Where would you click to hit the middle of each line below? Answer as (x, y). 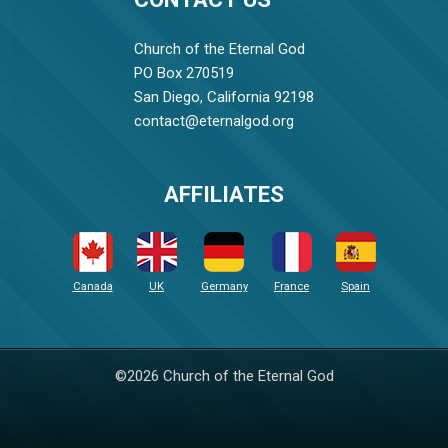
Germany (224, 286)
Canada (92, 286)
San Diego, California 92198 (224, 97)
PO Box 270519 (184, 73)
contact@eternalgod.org (214, 121)
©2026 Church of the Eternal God (224, 376)
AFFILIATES (224, 193)
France (291, 286)
